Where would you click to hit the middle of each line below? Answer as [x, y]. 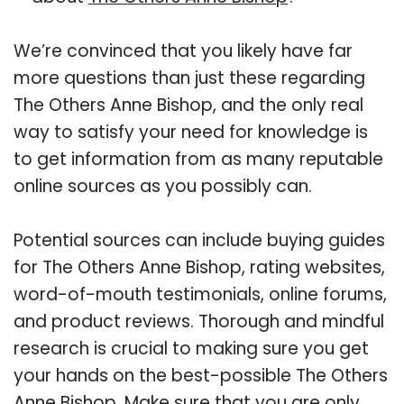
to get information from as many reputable [198, 159]
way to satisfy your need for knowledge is [191, 132]
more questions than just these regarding [189, 78]
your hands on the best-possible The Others [201, 375]
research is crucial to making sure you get [191, 348]
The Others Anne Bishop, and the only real [188, 105]
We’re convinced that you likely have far [183, 50]
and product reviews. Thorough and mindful [199, 321]
